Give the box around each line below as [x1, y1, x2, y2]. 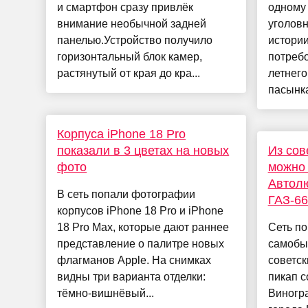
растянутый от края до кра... [57, 67, 201, 80]
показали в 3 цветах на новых [57, 144, 230, 158]
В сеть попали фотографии [57, 188, 196, 201]
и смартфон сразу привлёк [57, 1, 194, 14]
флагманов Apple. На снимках [57, 254, 212, 267]
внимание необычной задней [57, 18, 207, 30]
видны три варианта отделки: [57, 271, 206, 283]
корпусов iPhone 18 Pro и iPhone [57, 205, 224, 217]
